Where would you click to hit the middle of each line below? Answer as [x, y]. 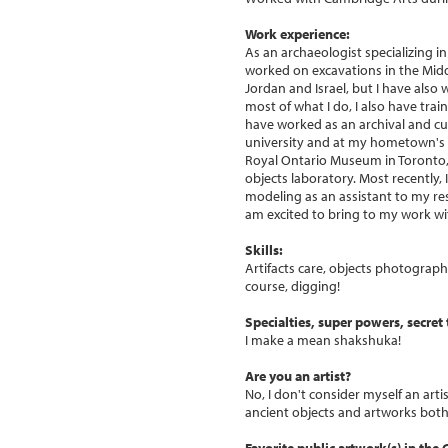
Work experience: [297, 33]
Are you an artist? [298, 375]
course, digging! [292, 285]
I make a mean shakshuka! [323, 339]
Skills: [264, 249]
